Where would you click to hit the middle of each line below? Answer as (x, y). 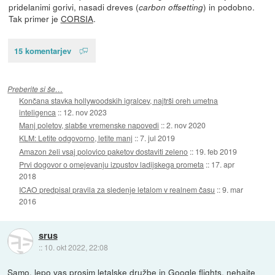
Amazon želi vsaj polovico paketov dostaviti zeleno (104, 151)
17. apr (223, 165)
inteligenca (38, 112)
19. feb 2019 (216, 151)
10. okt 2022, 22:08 (76, 247)
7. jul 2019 (158, 138)
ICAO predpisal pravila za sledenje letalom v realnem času (117, 189)
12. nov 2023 (85, 112)
